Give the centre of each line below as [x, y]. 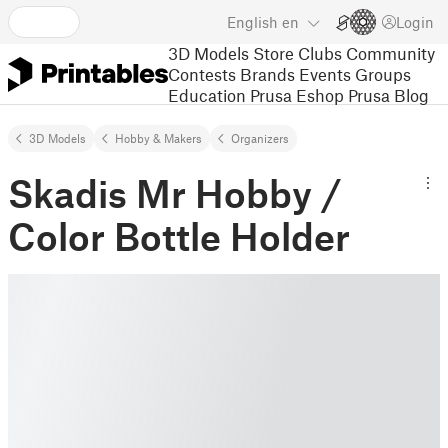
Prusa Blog [388, 94]
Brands [267, 73]
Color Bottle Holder [179, 236]
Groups [383, 73]
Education [207, 94]
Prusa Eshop [297, 94]
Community [390, 52]
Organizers [260, 138]
